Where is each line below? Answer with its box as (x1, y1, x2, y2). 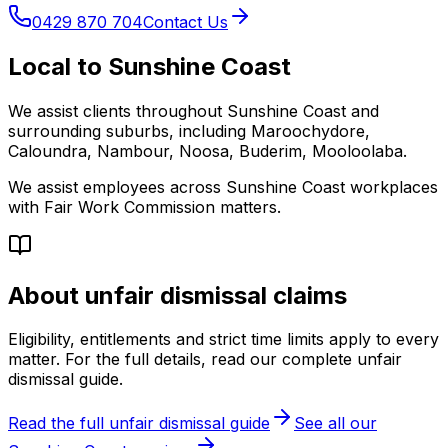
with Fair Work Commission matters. (8, 196, 281, 217)
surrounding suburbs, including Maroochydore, (8, 120, 370, 141)
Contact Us (143, 11, 228, 32)
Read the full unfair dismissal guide (8, 413, 270, 434)
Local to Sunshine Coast (8, 51, 291, 81)
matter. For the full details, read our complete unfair (8, 349, 402, 370)
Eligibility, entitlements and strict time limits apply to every (8, 329, 439, 350)
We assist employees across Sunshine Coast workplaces (8, 176, 438, 197)
